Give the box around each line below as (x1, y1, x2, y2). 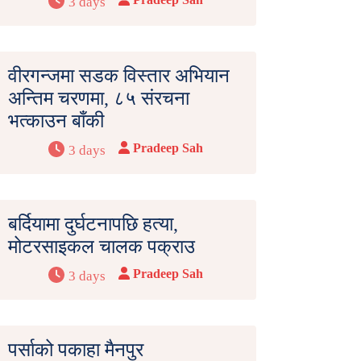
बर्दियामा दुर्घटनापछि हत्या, (8, 214, 178, 235)
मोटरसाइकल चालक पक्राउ (8, 236, 195, 258)
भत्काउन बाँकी (8, 110, 104, 132)
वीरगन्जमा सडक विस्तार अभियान (8, 65, 230, 87)
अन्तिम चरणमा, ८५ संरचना (8, 88, 189, 110)
